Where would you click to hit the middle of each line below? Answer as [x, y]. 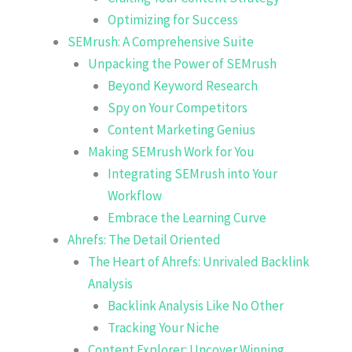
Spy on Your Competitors [178, 107]
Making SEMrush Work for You [171, 151]
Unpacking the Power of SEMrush [182, 63]
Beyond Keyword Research [183, 85]
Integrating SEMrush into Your [192, 173]
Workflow [135, 195]
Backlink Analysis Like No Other [196, 305]
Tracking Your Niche [163, 327]
